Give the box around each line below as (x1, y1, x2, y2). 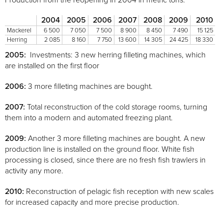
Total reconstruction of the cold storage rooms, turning (25, 102, 207, 112)
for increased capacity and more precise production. (5, 197, 179, 207)
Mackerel (7, 27, 31, 34)
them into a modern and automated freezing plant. (5, 113, 173, 123)
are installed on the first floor (5, 61, 99, 71)
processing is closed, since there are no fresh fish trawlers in (5, 155, 206, 165)
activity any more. (5, 166, 63, 176)
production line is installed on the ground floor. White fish (5, 144, 194, 154)
